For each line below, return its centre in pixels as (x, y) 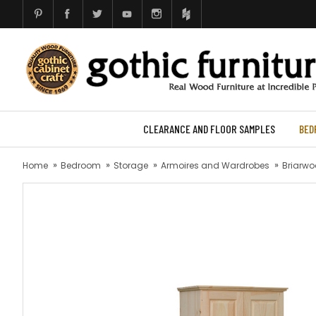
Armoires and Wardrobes (215, 165)
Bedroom (81, 165)
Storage (131, 165)
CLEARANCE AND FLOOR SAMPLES (209, 129)
